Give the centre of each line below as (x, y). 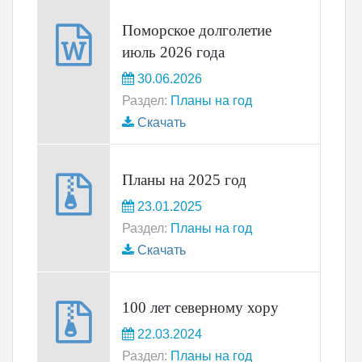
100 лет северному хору (200, 307)
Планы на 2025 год (184, 180)
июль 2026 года (173, 52)
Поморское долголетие (197, 30)
